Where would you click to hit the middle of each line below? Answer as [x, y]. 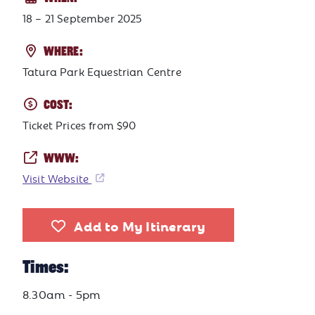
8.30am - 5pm [62, 294]
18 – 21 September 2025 [82, 18]
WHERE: [63, 52]
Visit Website [57, 179]
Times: [46, 268]
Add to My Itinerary [140, 225]
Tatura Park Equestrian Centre [102, 72]
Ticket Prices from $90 [79, 125]
